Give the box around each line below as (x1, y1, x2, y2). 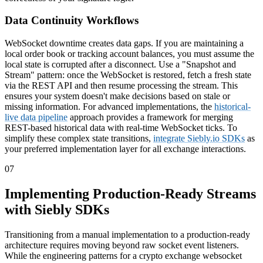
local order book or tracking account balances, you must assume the (5, 49, 254, 59)
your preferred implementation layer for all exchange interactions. (5, 144, 246, 154)
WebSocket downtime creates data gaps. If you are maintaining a (5, 38, 244, 49)
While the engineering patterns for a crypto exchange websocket (5, 251, 242, 261)
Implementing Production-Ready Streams (5, 186, 256, 202)
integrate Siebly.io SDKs (153, 133, 245, 144)
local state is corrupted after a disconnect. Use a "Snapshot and (5, 59, 236, 70)
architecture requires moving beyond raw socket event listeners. (5, 240, 239, 250)
